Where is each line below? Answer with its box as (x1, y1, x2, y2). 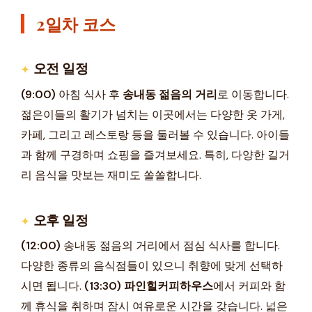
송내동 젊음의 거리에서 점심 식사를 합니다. (61, 238, 280, 253)
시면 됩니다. (21, 279, 84, 294)
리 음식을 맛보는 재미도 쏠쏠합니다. (21, 167, 201, 182)
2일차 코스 (36, 12, 116, 35)
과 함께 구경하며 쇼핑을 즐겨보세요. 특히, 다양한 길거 (21, 147, 290, 162)
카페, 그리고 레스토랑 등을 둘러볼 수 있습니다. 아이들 (21, 127, 290, 142)
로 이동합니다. (217, 86, 289, 102)
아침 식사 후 (56, 86, 123, 102)
